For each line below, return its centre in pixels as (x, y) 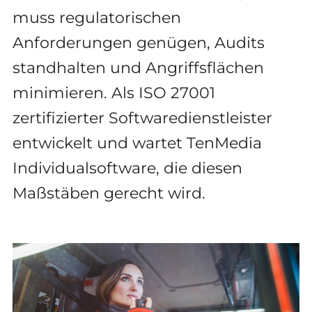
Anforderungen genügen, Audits (138, 42)
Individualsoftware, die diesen (127, 168)
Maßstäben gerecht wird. (109, 193)
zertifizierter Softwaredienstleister (142, 118)
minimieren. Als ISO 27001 (114, 93)
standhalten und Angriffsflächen (138, 68)
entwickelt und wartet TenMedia (137, 143)
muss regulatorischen (96, 17)
